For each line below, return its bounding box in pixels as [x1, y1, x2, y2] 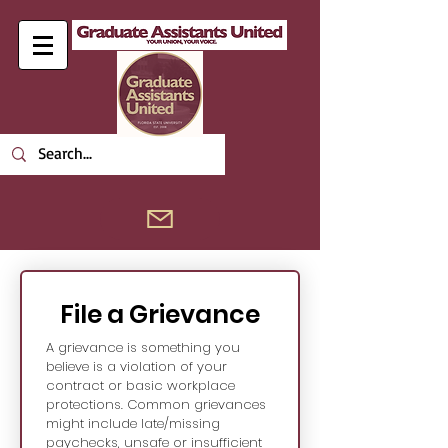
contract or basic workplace [46, 376, 235, 395]
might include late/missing [46, 414, 220, 433]
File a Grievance [59, 297, 260, 332]
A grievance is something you [46, 338, 240, 357]
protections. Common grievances [46, 395, 266, 414]
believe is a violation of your [46, 357, 227, 376]
